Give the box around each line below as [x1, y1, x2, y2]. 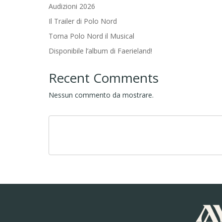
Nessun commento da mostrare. [49, 90, 154, 100]
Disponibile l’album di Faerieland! [49, 46, 152, 55]
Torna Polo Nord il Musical [49, 31, 134, 41]
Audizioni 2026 [49, 1, 95, 11]
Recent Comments [49, 68, 159, 87]
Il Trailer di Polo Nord [49, 16, 117, 26]
